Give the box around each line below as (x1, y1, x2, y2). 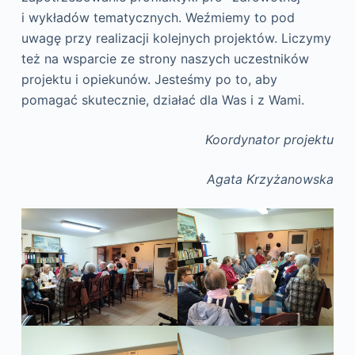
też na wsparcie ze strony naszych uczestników (21, 51, 309, 67)
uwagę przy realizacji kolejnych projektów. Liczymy (21, 30, 331, 47)
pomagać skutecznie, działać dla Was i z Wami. (21, 92, 304, 109)
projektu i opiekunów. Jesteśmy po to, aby (21, 71, 277, 88)
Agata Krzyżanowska (207, 171, 334, 188)
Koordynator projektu (205, 132, 334, 148)
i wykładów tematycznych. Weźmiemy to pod (21, 10, 295, 26)
